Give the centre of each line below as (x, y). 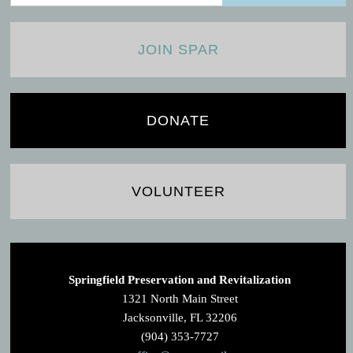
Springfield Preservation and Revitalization (180, 280)
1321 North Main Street (180, 299)
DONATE (178, 121)
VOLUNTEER (178, 192)
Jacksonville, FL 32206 (180, 318)
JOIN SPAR (178, 50)
